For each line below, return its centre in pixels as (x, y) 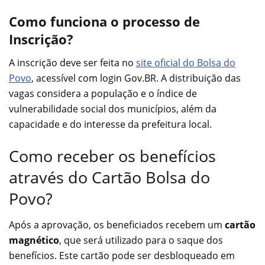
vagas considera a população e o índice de (103, 93)
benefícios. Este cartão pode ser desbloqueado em (122, 256)
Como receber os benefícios (112, 156)
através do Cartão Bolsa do (109, 177)
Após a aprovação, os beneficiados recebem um (117, 225)
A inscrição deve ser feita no (72, 62)
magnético (34, 240)
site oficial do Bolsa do (186, 62)
